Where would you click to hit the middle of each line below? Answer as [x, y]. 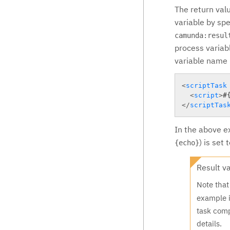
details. [209, 224]
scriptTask [206, 85]
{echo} [187, 142]
